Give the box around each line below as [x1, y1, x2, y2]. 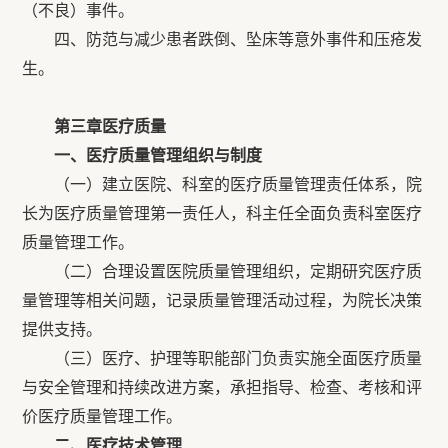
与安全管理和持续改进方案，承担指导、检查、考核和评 [22, 379, 423, 396]
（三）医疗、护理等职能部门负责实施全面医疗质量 [22, 350, 423, 367]
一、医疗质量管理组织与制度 [22, 147, 263, 164]
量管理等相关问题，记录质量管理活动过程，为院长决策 [22, 292, 423, 309]
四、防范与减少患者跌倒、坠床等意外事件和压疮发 [22, 31, 423, 48]
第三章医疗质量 [22, 118, 167, 135]
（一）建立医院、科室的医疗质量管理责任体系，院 [54, 176, 423, 193]
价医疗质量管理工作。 [22, 408, 183, 425]
